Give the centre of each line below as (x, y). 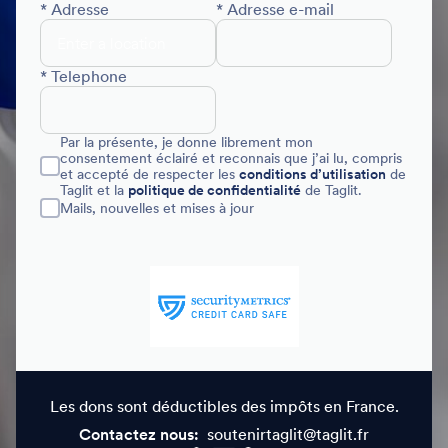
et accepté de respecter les (149, 174)
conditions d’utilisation (312, 174)
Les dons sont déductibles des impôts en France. (224, 406)
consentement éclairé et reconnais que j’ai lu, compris (231, 158)
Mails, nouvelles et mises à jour (157, 208)
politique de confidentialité (214, 190)
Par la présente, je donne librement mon (186, 142)
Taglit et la (94, 190)
